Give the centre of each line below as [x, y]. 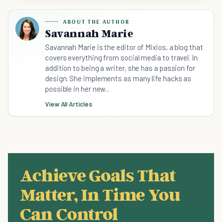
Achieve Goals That [98, 175]
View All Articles [69, 104]
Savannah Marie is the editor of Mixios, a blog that [124, 47]
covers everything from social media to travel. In [121, 58]
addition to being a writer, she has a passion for [120, 68]
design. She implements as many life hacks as [118, 79]
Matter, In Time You [100, 194]
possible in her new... [78, 89]
